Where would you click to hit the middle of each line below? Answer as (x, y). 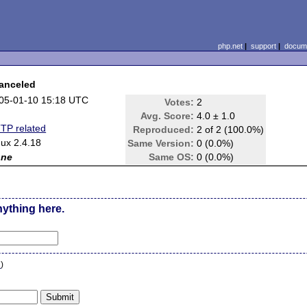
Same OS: (172, 157)
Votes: (180, 102)
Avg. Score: (168, 116)
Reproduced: (164, 130)
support (263, 46)
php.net (230, 46)
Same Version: (161, 143)
